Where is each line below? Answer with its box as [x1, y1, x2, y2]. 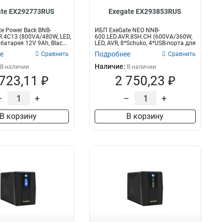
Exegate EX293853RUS [109, 7, 182, 15]
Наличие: [94, 62, 127, 70]
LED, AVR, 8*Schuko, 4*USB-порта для [94, 40, 196, 47]
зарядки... [94, 46, 122, 53]
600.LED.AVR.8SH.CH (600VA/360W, [94, 33, 192, 40]
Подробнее [94, 50, 130, 58]
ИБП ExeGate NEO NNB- [94, 27, 160, 34]
